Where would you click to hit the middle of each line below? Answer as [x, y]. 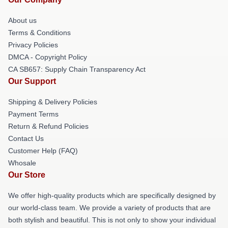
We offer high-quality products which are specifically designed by [112, 195]
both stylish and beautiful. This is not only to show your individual [112, 220]
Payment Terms [33, 114]
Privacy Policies [33, 45]
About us [22, 20]
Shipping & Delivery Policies [53, 102]
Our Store [27, 175]
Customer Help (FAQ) [43, 150]
